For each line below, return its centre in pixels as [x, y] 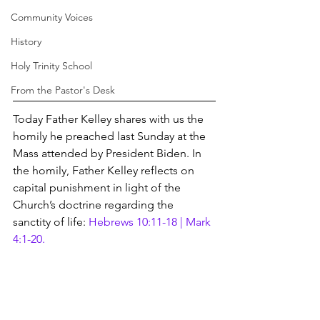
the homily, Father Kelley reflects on [105, 171]
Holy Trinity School [51, 66]
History [26, 41]
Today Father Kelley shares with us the [110, 119]
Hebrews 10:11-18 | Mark [151, 222]
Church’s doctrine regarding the [95, 205]
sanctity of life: [51, 222]
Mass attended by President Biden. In [109, 154]
